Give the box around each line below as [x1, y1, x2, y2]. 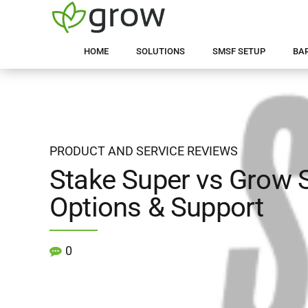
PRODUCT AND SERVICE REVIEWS [49, 144, 238, 158]
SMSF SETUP [212, 46, 265, 56]
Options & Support [49, 191, 264, 224]
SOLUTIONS [136, 46, 185, 56]
